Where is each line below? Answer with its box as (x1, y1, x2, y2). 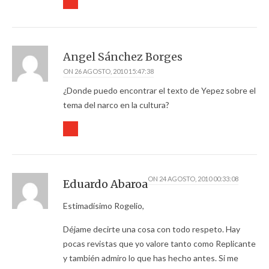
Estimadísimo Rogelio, (63, 201, 144, 211)
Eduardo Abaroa (63, 177, 148, 192)
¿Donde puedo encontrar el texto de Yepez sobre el (63, 85, 256, 96)
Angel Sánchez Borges (63, 50, 183, 64)
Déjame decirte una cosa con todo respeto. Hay (63, 224, 240, 235)
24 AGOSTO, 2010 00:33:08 (159, 175, 238, 183)
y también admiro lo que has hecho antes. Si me (63, 253, 238, 264)
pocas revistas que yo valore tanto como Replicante (63, 238, 256, 249)
